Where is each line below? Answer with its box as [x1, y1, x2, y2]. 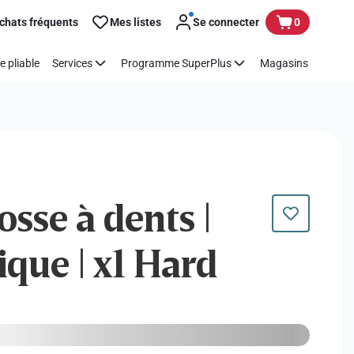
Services [52, 56, 92, 70]
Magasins [260, 56, 308, 70]
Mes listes [110, 15, 161, 28]
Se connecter [193, 15, 259, 28]
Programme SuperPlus [121, 56, 232, 70]
